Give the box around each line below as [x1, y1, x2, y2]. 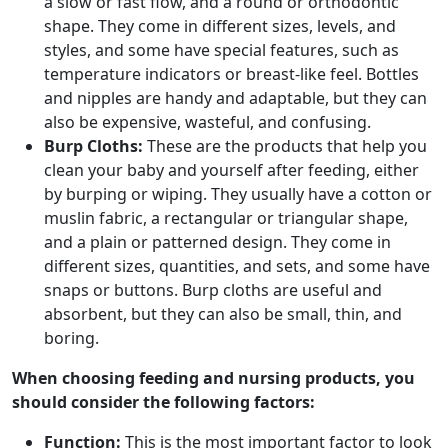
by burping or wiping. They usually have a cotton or [44, 183, 432, 205]
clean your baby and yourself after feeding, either [44, 159, 419, 181]
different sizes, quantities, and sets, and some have [44, 255, 430, 277]
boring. [44, 327, 99, 349]
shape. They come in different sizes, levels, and [44, 15, 396, 37]
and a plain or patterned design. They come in [44, 231, 391, 253]
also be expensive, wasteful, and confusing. [44, 111, 371, 133]
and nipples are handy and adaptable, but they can [44, 87, 427, 109]
